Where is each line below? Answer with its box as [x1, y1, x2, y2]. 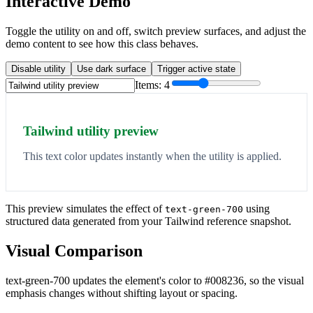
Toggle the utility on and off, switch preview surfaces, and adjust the [6, 25, 306, 38]
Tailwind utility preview [23, 124, 159, 139]
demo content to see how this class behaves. [6, 38, 198, 50]
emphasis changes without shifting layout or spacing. [6, 287, 238, 300]
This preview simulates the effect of [6, 203, 165, 215]
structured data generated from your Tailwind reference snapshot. [6, 215, 291, 228]
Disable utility [11, 64, 66, 75]
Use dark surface [77, 64, 146, 75]
